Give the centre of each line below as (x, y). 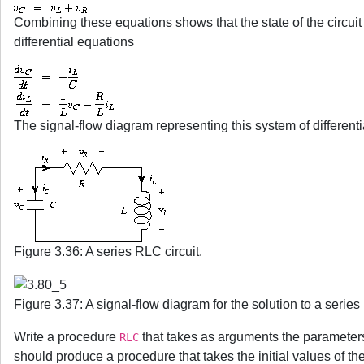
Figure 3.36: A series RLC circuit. (108, 251)
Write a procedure (67, 336)
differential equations (74, 42)
